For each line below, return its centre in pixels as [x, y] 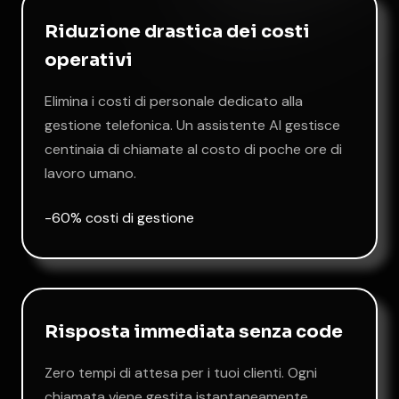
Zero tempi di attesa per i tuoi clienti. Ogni [181, 373]
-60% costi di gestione [119, 218]
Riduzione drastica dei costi [177, 32]
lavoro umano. [90, 173]
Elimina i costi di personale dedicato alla [174, 101]
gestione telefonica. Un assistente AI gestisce [192, 125]
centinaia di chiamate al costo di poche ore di [193, 149]
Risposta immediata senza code [194, 332]
